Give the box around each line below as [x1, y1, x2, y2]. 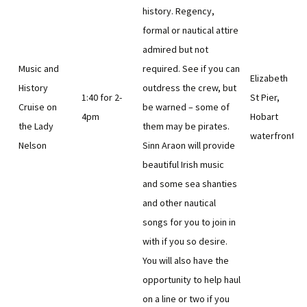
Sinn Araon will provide [143, 139, 235, 151]
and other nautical [143, 197, 216, 209]
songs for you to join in [143, 216, 236, 228]
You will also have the [143, 254, 229, 267]
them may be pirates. [143, 120, 230, 132]
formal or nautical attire [143, 24, 238, 36]
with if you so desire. [143, 235, 228, 247]
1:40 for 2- [82, 91, 122, 103]
